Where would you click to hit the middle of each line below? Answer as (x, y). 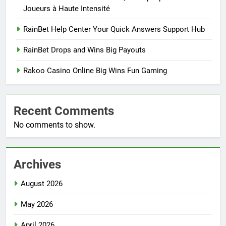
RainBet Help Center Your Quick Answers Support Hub (114, 30)
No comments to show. (54, 125)
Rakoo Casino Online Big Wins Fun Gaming (95, 71)
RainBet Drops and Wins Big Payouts (84, 50)
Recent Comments (64, 111)
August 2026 (42, 184)
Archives (37, 165)
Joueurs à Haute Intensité (67, 9)
